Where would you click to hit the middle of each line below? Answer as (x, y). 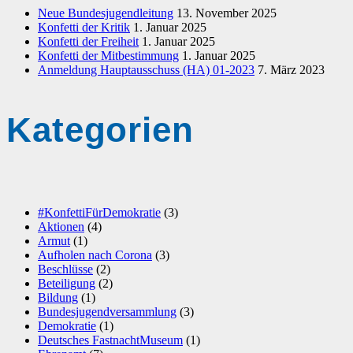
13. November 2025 (227, 13)
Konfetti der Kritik (84, 27)
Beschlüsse (65, 269)
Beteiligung (67, 284)
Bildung (58, 298)
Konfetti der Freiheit (88, 41)
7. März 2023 (291, 69)
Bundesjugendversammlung (107, 312)
